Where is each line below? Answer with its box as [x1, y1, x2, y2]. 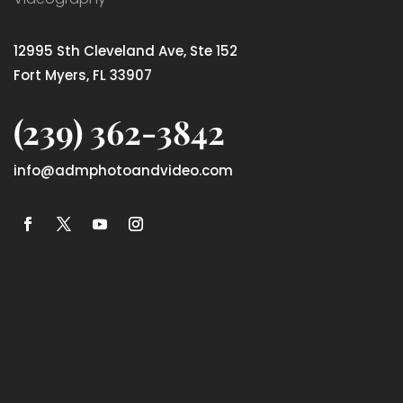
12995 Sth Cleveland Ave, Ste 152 [13, 41, 237, 60]
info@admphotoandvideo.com [13, 161, 233, 180]
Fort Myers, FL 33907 [13, 66, 152, 85]
